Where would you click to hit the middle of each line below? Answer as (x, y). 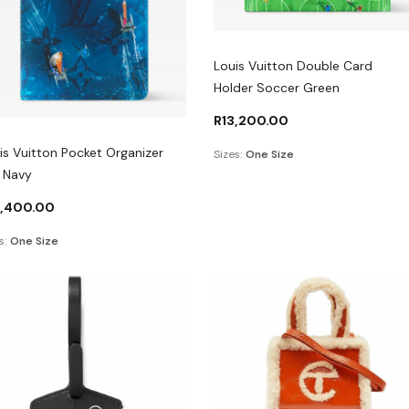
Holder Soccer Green (276, 87)
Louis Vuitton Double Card (293, 65)
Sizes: (227, 154)
